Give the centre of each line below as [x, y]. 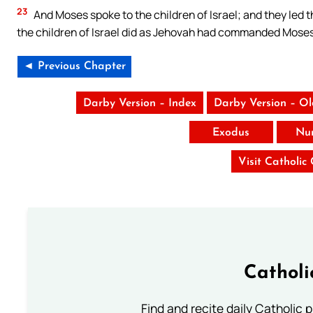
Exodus [231, 133]
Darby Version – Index [139, 104]
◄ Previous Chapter [74, 67]
